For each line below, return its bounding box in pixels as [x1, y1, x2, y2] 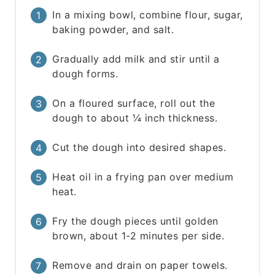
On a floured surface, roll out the [52, 97, 215, 110]
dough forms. [52, 68, 118, 80]
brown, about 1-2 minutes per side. [52, 230, 225, 242]
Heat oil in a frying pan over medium [52, 171, 234, 184]
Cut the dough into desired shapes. [52, 141, 227, 154]
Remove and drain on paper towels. [52, 259, 228, 272]
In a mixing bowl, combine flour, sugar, [52, 9, 243, 21]
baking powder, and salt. [52, 23, 174, 36]
